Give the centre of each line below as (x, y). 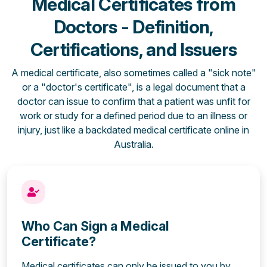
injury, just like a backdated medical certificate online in (133, 130)
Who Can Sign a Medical (95, 226)
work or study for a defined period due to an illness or (133, 115)
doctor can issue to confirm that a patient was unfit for (133, 101)
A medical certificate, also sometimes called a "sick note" (133, 72)
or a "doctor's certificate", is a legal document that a (133, 87)
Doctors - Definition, (133, 27)
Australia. (133, 144)
